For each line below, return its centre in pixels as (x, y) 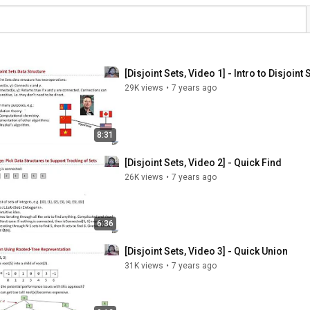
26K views (144, 177)
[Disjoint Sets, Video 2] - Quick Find (203, 162)
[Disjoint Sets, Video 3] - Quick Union (206, 251)
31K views (144, 266)
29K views (144, 88)
